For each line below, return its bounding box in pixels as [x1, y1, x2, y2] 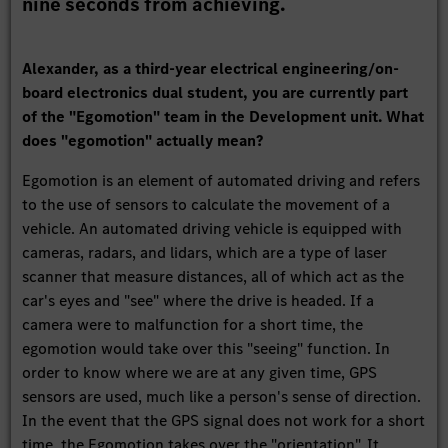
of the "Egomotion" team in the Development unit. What [22, 106, 425, 128]
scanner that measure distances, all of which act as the [22, 266, 405, 288]
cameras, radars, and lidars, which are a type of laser [22, 242, 388, 264]
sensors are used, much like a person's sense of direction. [22, 386, 422, 408]
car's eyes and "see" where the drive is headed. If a [22, 290, 375, 312]
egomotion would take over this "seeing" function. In [22, 338, 391, 360]
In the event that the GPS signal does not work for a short [22, 410, 426, 432]
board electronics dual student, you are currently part [22, 82, 409, 104]
